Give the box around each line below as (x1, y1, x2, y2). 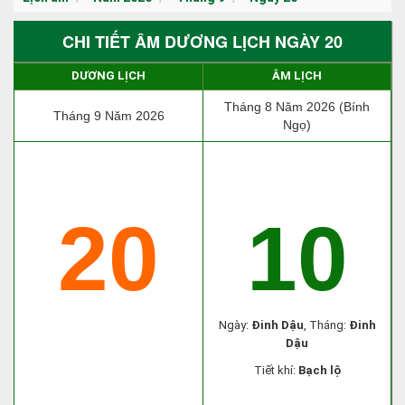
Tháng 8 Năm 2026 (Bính (224, 99, 370, 114)
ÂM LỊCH (272, 69, 322, 82)
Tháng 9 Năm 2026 (52, 108, 165, 123)
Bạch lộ (297, 363, 341, 377)
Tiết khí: (253, 363, 298, 377)
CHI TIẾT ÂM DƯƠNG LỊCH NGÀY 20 (62, 30, 343, 53)
